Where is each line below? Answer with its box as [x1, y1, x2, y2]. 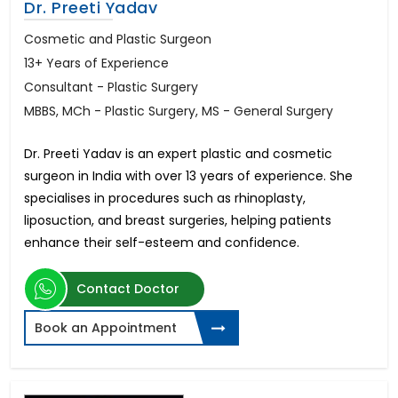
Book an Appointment [35, 319, 177, 338]
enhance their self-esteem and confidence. [24, 234, 299, 252]
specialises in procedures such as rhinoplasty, [24, 189, 306, 208]
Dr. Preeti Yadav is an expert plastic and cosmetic [24, 145, 332, 163]
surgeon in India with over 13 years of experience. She [24, 167, 353, 186]
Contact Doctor [76, 280, 179, 298]
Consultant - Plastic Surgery [24, 78, 198, 97]
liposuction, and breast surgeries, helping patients [24, 211, 331, 230]
